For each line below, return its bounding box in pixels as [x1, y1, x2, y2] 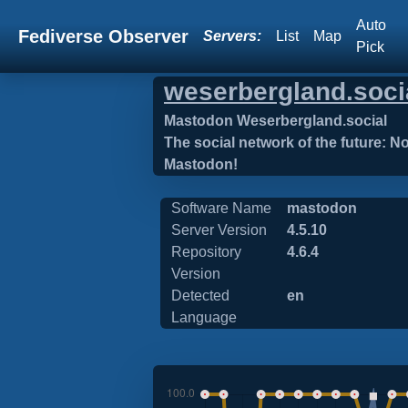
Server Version [171, 222, 267, 238]
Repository [171, 244, 241, 260]
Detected [171, 288, 229, 303]
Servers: [203, 28, 261, 44]
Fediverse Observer [18, 26, 189, 46]
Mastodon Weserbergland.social [164, 113, 387, 128]
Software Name [171, 200, 271, 216]
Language [171, 310, 237, 325]
